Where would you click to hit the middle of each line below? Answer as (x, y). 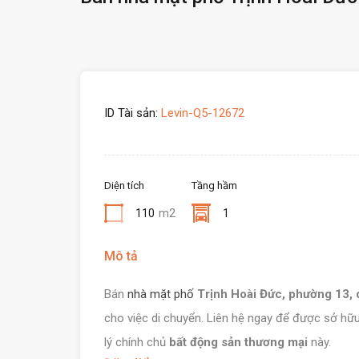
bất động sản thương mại (238, 342)
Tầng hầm (214, 186)
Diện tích (124, 186)
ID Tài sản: (131, 113)
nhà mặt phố (161, 294)
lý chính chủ (137, 342)
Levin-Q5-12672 (201, 113)
